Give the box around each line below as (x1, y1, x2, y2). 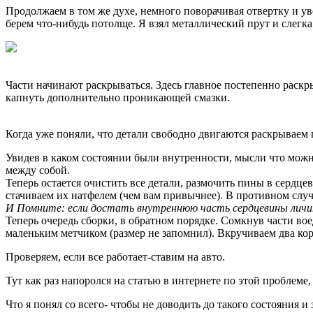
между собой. (6, 164, 70, 177)
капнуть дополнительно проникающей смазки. (6, 92, 230, 104)
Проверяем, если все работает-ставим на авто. (6, 251, 225, 263)
